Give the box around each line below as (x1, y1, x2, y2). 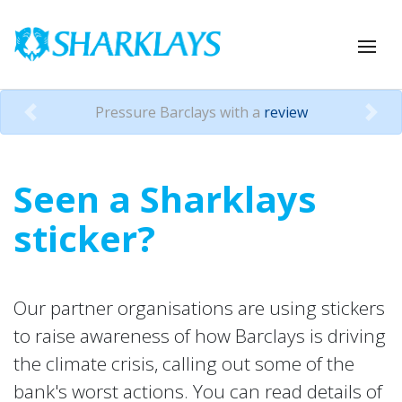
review (263, 101, 308, 122)
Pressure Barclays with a (94, 101, 264, 122)
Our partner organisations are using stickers (13, 294, 385, 320)
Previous (29, 111, 89, 132)
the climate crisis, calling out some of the (13, 350, 354, 376)
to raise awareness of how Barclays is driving (13, 322, 386, 348)
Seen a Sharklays (13, 173, 317, 223)
